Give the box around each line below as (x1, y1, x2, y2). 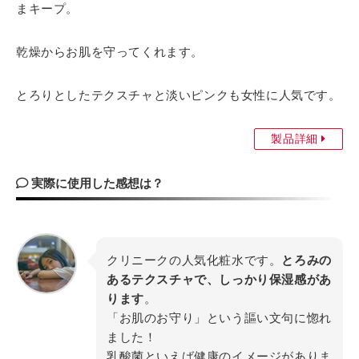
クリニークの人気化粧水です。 (107, 253, 282, 268)
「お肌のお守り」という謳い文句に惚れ (107, 311, 332, 325)
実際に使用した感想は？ (28, 176, 163, 191)
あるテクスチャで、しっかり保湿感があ (107, 272, 332, 287)
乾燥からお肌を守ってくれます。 (16, 45, 204, 59)
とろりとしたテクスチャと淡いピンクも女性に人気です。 (16, 88, 341, 103)
